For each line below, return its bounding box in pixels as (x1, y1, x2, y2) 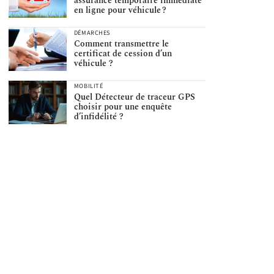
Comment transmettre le (73, 37, 169, 51)
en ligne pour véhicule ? (73, 4, 166, 17)
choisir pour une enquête (73, 100, 172, 114)
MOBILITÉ (73, 81, 103, 91)
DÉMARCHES (73, 28, 111, 38)
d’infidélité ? (73, 110, 124, 124)
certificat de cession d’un (73, 47, 172, 61)
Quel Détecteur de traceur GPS (73, 91, 195, 104)
